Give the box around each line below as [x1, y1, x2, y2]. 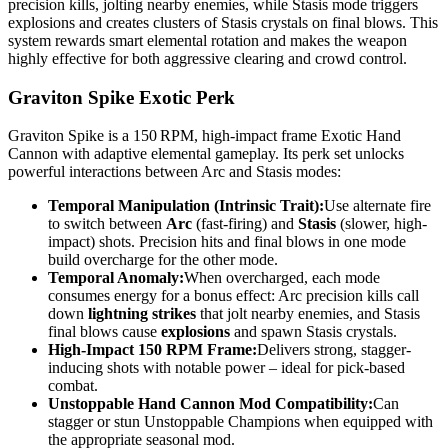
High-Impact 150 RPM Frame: [48, 341, 257, 359]
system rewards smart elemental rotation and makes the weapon [8, 31, 407, 49]
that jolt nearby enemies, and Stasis [196, 305, 420, 323]
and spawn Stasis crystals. [230, 323, 397, 341]
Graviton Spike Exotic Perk [8, 86, 235, 108]
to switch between [48, 215, 166, 233]
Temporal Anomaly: [48, 269, 184, 287]
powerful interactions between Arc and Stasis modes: [8, 163, 341, 181]
